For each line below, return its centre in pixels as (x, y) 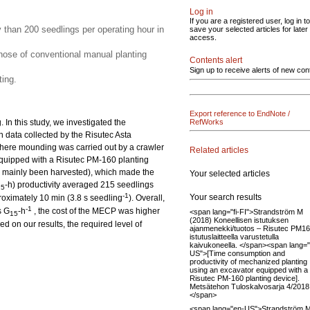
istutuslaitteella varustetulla (234, 236)
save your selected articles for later (249, 29)
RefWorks (207, 122)
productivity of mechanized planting (248, 261)
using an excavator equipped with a (249, 270)
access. (203, 37)
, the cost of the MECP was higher (96, 211)
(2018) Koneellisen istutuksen (239, 220)
